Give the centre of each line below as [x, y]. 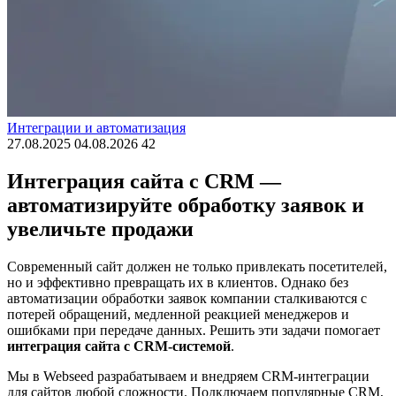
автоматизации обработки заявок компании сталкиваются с [187, 298]
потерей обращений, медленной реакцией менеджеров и [178, 314]
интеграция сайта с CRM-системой [119, 346]
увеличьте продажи [100, 228]
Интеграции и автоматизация [96, 127]
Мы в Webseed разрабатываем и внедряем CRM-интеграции [188, 376]
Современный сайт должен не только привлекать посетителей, [197, 266]
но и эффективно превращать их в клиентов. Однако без [178, 282]
